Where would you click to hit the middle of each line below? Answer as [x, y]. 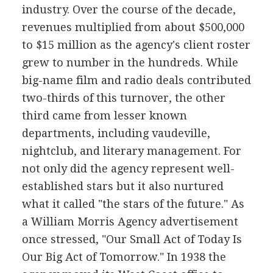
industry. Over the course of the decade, [129, 9]
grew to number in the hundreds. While [130, 62]
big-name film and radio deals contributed [136, 80]
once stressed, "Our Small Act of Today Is [132, 239]
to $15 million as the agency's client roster [136, 45]
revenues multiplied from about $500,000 [133, 27]
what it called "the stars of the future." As [133, 204]
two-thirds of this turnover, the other [123, 98]
